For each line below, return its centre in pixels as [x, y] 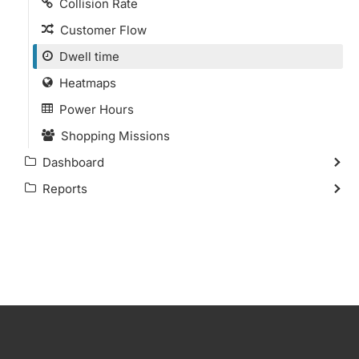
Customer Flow [103, 30]
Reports [65, 189]
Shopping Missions [115, 136]
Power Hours [97, 110]
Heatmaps [88, 83]
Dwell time [89, 57]
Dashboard [73, 163]
